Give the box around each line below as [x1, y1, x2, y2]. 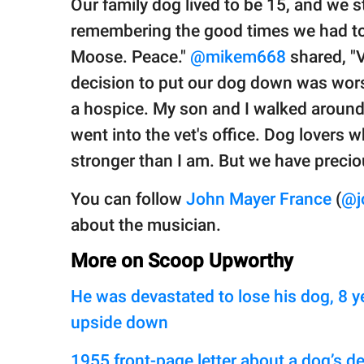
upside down [71, 313, 168, 333]
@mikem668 [190, 47, 286, 67]
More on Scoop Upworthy [71, 249, 293, 273]
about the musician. [71, 215, 221, 236]
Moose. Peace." [71, 47, 190, 67]
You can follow [71, 189, 186, 210]
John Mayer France [186, 189, 331, 210]
